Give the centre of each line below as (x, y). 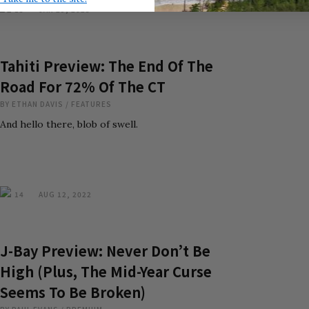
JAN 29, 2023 (64, 9)
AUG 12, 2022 (65, 194)
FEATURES (91, 104)
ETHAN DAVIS (38, 104)
